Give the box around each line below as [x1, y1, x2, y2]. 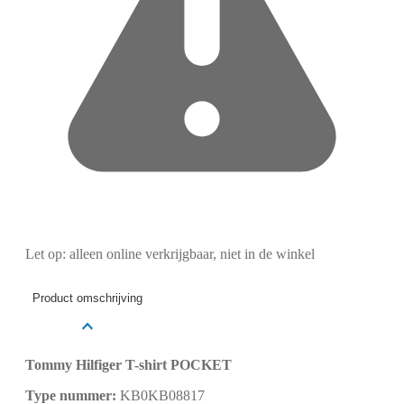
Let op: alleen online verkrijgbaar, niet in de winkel [25, 245, 315, 262]
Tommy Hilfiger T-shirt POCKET [25, 357, 232, 373]
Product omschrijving [32, 291, 142, 306]
